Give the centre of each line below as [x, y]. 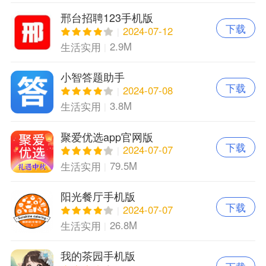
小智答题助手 [92, 77]
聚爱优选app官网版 [107, 136]
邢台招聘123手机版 [107, 18]
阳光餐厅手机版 [98, 196]
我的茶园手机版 [98, 256]
